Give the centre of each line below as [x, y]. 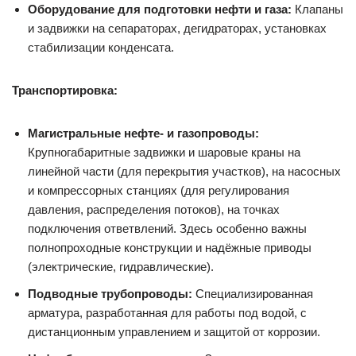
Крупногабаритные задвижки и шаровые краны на [164, 152]
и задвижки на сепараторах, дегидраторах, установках [177, 28]
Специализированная [253, 293]
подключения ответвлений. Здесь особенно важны [167, 228]
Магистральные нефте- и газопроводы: [143, 133]
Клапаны [317, 9]
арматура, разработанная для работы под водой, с [167, 312]
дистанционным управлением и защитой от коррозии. [174, 331]
